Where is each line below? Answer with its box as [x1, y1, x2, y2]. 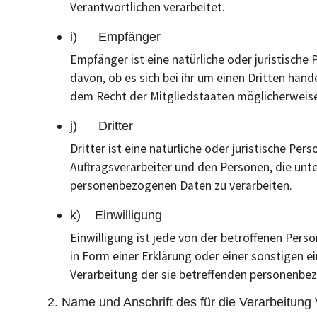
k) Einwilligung [70, 208, 162, 222]
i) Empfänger [70, 30, 161, 44]
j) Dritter [70, 119, 133, 133]
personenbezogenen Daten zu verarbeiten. [70, 178, 292, 193]
